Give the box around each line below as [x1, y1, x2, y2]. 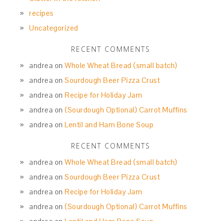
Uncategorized [29, 23, 78, 33]
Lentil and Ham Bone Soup [65, 120, 154, 130]
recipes [29, 8, 54, 18]
